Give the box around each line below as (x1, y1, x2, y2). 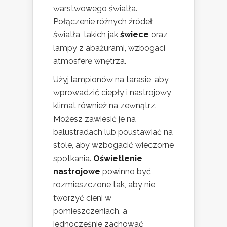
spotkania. (53, 154, 93, 164)
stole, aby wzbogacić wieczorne (53, 140, 174, 150)
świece (120, 30, 149, 40)
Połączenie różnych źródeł (53, 17, 153, 27)
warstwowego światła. (53, 4, 137, 14)
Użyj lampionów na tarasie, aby (53, 74, 169, 85)
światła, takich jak (53, 30, 120, 40)
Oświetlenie (93, 154, 142, 164)
